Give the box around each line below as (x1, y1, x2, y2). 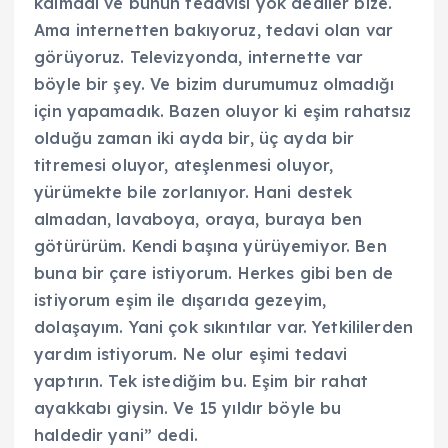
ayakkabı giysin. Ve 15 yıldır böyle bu (34, 398, 342, 419)
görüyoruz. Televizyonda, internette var (34, 47, 364, 68)
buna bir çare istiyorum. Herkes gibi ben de (34, 263, 394, 284)
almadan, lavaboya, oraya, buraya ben (34, 209, 363, 230)
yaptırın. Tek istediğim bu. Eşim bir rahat (34, 371, 368, 392)
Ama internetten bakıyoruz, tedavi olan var (34, 20, 393, 41)
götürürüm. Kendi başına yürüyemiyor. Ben (34, 236, 387, 257)
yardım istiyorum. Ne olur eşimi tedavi (34, 344, 348, 365)
